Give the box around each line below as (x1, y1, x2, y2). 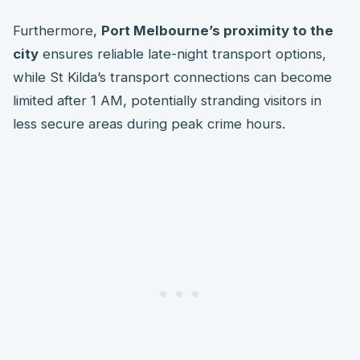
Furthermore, (13, 22, 101, 39)
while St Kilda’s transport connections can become (13, 68, 332, 85)
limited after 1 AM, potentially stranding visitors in (13, 92, 321, 108)
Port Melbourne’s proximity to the (101, 22, 333, 39)
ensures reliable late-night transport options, (39, 45, 326, 62)
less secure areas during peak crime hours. (13, 115, 285, 132)
